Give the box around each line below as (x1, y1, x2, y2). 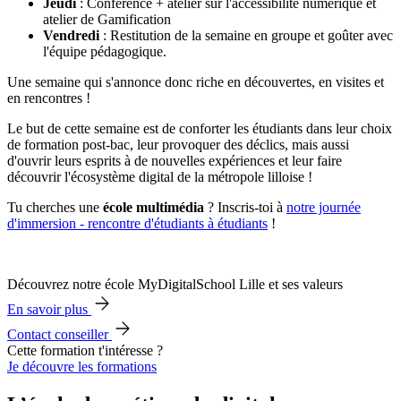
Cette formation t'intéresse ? (7, 343, 163, 359)
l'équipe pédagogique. (43, 44, 166, 60)
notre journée (286, 200, 361, 216)
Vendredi (43, 28, 99, 44)
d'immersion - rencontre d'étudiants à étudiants (7, 216, 268, 232)
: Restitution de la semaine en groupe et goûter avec (99, 28, 393, 44)
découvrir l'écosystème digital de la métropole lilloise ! (7, 169, 312, 185)
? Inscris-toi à (204, 200, 286, 216)
